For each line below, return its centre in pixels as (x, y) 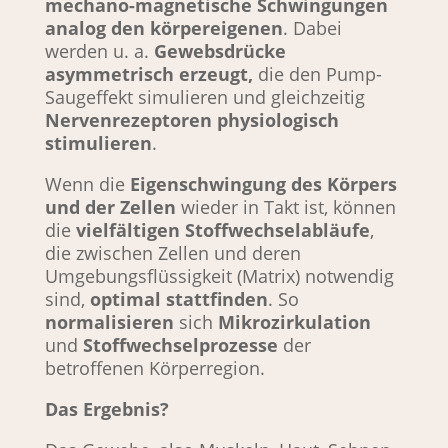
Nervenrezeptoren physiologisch (191, 120)
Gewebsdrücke (219, 51)
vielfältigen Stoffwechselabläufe (222, 230)
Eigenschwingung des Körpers (263, 184)
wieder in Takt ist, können (288, 207)
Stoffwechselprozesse (182, 345)
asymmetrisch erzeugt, (148, 74)
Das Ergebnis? (106, 409)
